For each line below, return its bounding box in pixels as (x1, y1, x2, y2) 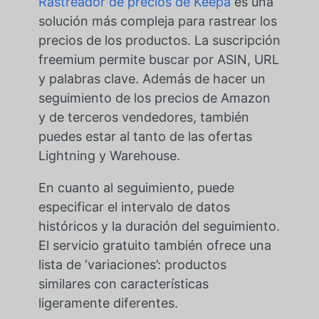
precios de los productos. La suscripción (38, 33, 281, 48)
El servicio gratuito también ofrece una (38, 238, 271, 253)
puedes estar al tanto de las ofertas (38, 129, 252, 145)
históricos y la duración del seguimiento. (38, 219, 280, 234)
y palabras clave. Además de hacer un (38, 71, 266, 87)
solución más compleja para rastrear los (38, 14, 277, 29)
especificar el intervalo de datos (38, 199, 230, 215)
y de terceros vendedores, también (38, 110, 249, 125)
